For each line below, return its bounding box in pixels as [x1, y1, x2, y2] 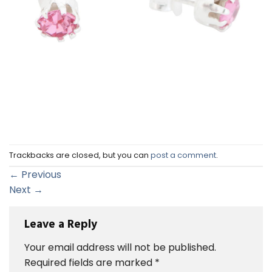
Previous [19, 168, 61, 182]
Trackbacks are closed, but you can [9, 149, 151, 160]
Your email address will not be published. [24, 240, 216, 254]
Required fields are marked [24, 255, 155, 270]
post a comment [151, 149, 216, 160]
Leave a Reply [24, 216, 100, 234]
